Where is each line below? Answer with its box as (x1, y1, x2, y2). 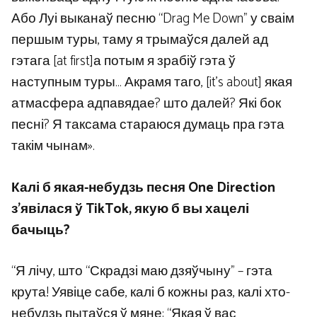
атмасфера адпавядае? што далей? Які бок (11, 93, 281, 115)
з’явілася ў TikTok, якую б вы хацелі (11, 197, 249, 220)
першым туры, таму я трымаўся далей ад (11, 29, 268, 52)
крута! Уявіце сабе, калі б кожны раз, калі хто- (11, 282, 290, 304)
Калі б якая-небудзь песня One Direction (11, 176, 275, 199)
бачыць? (11, 219, 70, 241)
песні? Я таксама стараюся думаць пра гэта (11, 114, 284, 137)
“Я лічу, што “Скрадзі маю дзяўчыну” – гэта (11, 260, 272, 283)
